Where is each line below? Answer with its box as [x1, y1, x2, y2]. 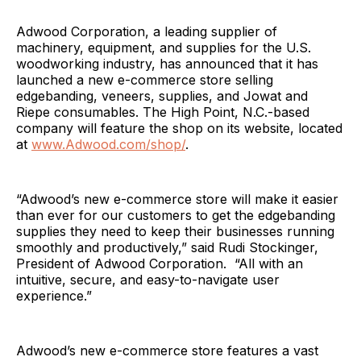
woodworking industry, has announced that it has [16, 55, 318, 72]
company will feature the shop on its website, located [16, 119, 342, 136]
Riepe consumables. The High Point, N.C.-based [16, 103, 309, 120]
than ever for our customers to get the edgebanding [16, 206, 335, 223]
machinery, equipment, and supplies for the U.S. [16, 39, 311, 56]
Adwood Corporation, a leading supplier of [16, 23, 277, 39]
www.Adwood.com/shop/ [31, 135, 185, 152]
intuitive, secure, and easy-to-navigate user [16, 271, 280, 288]
